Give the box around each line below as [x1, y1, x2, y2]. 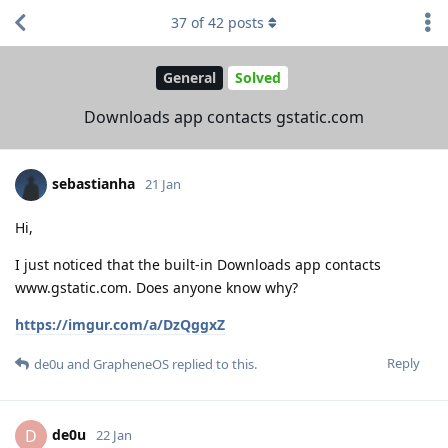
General [162, 68, 216, 88]
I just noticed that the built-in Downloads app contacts [15, 254, 381, 274]
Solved [234, 68, 281, 88]
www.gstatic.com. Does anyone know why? [15, 277, 298, 297]
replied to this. [169, 354, 257, 373]
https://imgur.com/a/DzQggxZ [15, 314, 225, 334]
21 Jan [145, 174, 181, 193]
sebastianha [52, 173, 135, 193]
